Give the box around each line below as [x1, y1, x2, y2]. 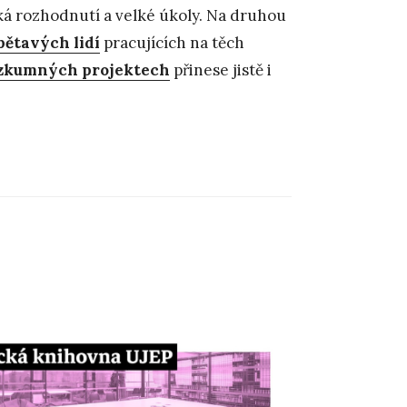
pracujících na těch [104, 32, 244, 53]
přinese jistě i [170, 59, 272, 80]
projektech [78, 59, 170, 80]
